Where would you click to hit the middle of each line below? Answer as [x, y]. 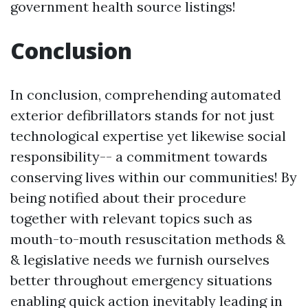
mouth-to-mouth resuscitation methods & [148, 239]
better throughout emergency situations [141, 280]
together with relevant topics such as [131, 218]
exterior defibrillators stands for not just [142, 115]
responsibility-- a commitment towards [139, 156]
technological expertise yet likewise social [148, 136]
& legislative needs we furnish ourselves [140, 260]
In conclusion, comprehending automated [146, 95]
